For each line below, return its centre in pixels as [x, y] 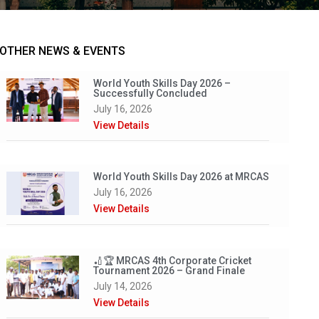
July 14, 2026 [123, 287]
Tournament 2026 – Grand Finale [169, 271]
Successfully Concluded [151, 93]
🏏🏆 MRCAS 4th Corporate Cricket [173, 261]
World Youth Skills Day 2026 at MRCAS [182, 176]
